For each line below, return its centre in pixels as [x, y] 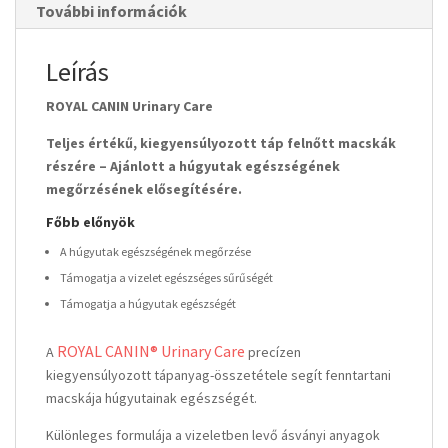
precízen [273, 351]
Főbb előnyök [90, 221]
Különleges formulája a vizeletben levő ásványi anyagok [213, 434]
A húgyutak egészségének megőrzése [155, 251]
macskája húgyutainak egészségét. [153, 397]
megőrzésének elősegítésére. [144, 188]
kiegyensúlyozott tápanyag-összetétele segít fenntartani [218, 374]
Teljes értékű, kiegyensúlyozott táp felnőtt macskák [221, 142]
